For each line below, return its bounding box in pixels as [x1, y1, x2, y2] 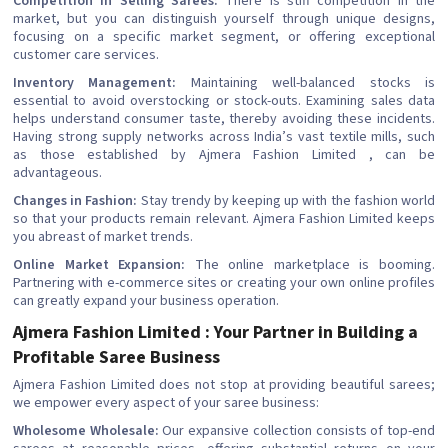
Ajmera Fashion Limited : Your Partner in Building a [13, 320, 418, 346]
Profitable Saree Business [13, 345, 220, 371]
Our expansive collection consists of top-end [158, 421, 436, 442]
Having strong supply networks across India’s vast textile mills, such [13, 127, 435, 148]
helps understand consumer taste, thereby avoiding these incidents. [13, 109, 435, 130]
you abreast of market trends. [13, 227, 193, 248]
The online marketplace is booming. [185, 255, 436, 276]
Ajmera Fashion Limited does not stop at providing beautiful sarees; [13, 375, 435, 396]
